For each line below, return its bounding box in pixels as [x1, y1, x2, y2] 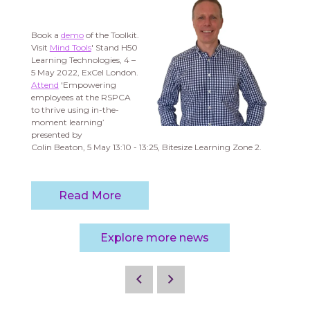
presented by [30, 129, 82, 140]
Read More [58, 189, 121, 203]
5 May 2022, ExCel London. [30, 67, 138, 78]
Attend [30, 80, 59, 91]
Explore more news [100, 231, 210, 245]
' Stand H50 [91, 42, 138, 53]
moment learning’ [30, 117, 104, 128]
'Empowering [58, 80, 116, 91]
